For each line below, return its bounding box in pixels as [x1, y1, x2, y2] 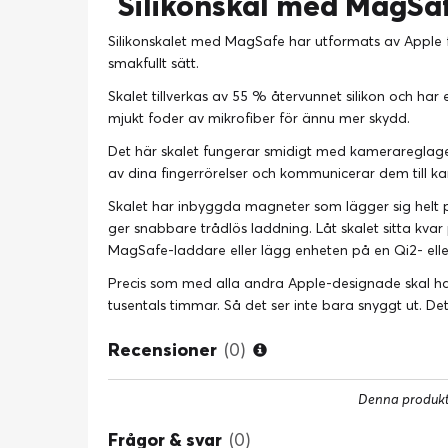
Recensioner [108, 337, 217, 361]
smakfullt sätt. [108, 54, 199, 72]
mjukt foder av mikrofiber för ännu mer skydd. [108, 109, 410, 127]
